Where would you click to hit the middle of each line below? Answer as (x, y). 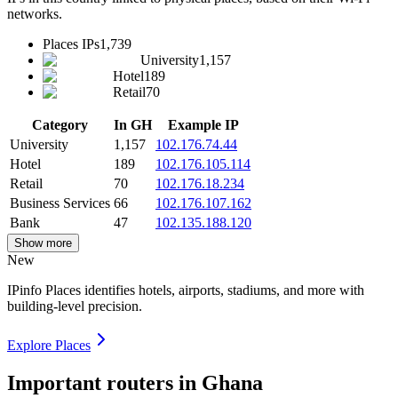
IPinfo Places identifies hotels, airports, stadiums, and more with (186, 291)
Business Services (60, 203)
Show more (43, 243)
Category (60, 125)
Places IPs (71, 44)
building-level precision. (75, 306)
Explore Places (49, 346)
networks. (35, 14)
